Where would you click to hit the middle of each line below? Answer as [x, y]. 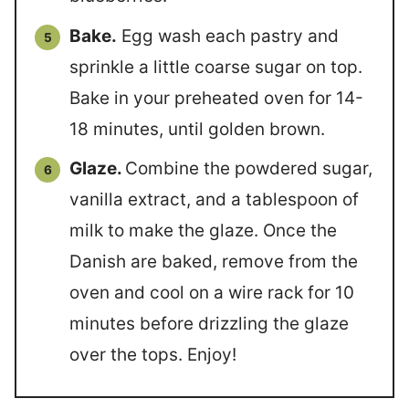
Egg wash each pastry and [228, 36]
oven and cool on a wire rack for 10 [212, 293]
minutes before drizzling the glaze [209, 324]
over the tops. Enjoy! [153, 355]
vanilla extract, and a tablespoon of [214, 200]
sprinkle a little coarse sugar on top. [216, 67]
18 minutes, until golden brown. [197, 129]
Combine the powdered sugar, [249, 169]
